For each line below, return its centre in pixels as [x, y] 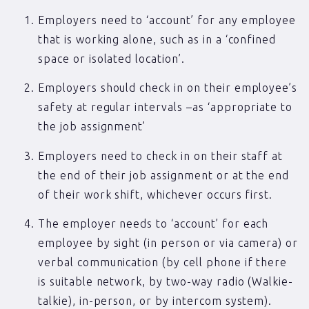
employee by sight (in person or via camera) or [168, 243]
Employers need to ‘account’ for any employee [167, 20]
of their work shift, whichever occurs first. [156, 194]
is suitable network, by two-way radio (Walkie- [166, 282]
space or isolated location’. [111, 59]
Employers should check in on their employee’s [168, 88]
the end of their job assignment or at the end [164, 175]
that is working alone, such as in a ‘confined [157, 39]
